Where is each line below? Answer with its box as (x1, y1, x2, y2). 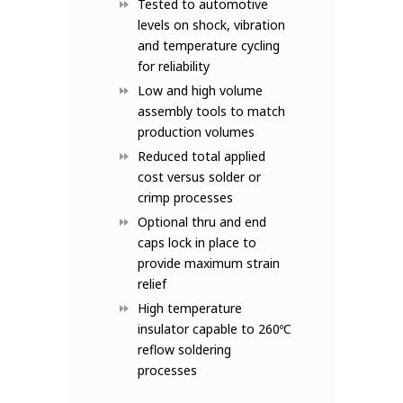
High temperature (138, 300, 242, 317)
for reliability (138, 58, 210, 75)
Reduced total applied (138, 148, 265, 165)
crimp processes (138, 189, 233, 206)
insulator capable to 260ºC (138, 320, 291, 337)
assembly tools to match (138, 103, 285, 120)
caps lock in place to (138, 234, 256, 251)
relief (138, 275, 166, 292)
